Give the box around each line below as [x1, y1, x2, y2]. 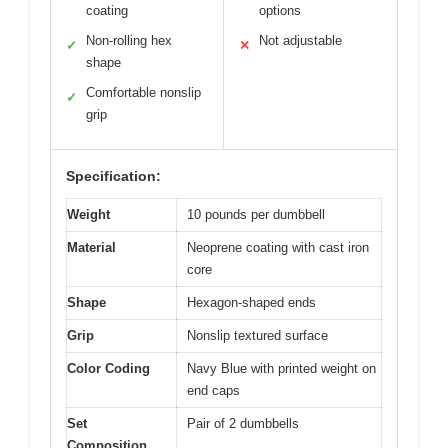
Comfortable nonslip [86, 85, 201, 101]
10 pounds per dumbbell [187, 207, 325, 223]
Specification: [66, 168, 161, 185]
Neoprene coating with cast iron [187, 240, 369, 256]
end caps [187, 383, 240, 399]
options [259, 3, 301, 19]
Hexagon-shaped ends [187, 295, 316, 311]
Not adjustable [259, 33, 342, 49]
